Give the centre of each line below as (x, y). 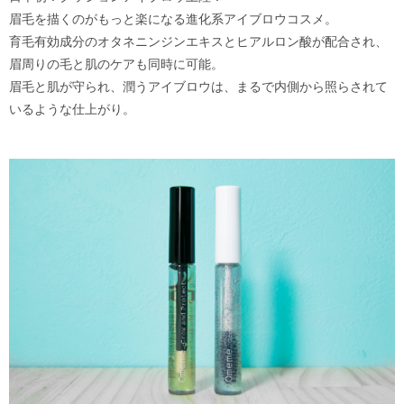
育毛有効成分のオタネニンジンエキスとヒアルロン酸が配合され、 (198, 41)
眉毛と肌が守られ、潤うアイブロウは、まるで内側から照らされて (198, 86)
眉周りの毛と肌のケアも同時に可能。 (116, 63)
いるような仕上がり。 (72, 108)
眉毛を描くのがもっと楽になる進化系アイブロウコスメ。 (173, 18)
